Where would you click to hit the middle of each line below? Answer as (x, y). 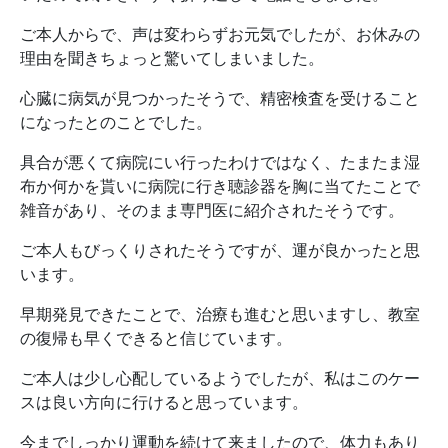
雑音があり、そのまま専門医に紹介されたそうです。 (212, 210)
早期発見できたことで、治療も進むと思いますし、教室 (220, 314)
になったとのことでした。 (116, 122)
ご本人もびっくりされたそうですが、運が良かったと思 (220, 250)
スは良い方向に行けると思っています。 (164, 402)
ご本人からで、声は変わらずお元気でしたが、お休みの (220, 34)
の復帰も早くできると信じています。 (156, 338)
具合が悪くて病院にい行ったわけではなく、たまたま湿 (220, 162)
